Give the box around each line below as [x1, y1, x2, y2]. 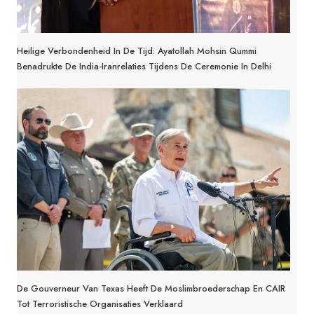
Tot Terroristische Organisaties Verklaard [17, 296, 183, 310]
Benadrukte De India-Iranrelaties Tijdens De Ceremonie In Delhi [17, 59, 271, 73]
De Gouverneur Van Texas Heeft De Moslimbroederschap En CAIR [17, 281, 285, 295]
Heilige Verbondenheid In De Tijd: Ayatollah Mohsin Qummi [17, 43, 257, 57]
